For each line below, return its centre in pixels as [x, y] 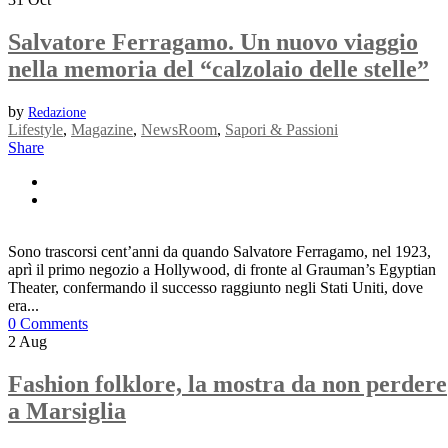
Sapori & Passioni [281, 129]
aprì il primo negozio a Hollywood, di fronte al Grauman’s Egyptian [222, 269]
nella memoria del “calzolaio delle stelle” [218, 68]
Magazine [102, 129]
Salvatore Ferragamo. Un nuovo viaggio [213, 41]
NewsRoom [179, 129]
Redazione [57, 112]
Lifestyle [35, 129]
